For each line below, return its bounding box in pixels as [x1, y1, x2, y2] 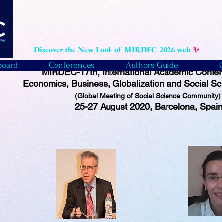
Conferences [49, 60, 94, 70]
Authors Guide [126, 60, 178, 70]
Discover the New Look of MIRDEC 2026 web [34, 44, 193, 55]
